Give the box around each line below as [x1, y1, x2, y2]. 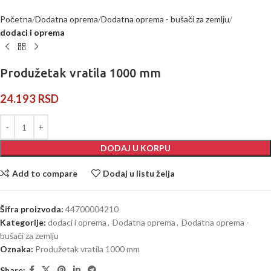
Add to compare [11, 168, 77, 178]
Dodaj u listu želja [103, 168, 175, 178]
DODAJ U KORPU [100, 143, 171, 154]
